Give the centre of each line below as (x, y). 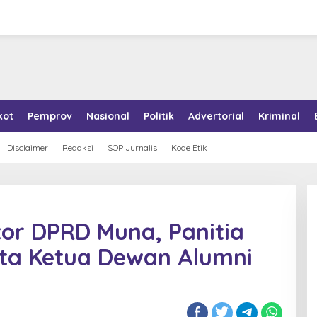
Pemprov (50, 116)
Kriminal (279, 116)
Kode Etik (189, 148)
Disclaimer (28, 148)
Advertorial (216, 116)
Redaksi (78, 148)
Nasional (108, 116)
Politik (159, 116)
